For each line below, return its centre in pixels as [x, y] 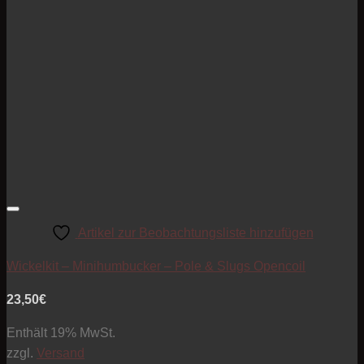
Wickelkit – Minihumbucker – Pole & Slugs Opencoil [156, 266]
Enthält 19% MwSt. [61, 333]
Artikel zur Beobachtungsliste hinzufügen [195, 233]
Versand [61, 353]
